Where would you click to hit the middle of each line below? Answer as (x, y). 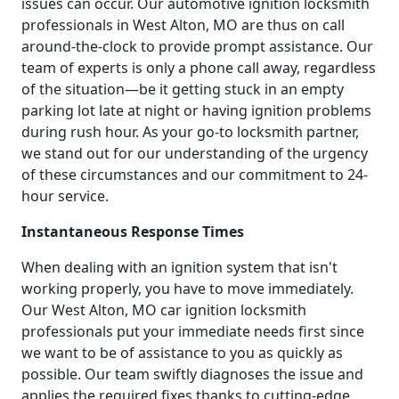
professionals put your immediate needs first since (193, 331)
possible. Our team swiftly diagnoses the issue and (192, 374)
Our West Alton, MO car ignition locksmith (164, 309)
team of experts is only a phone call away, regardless (199, 67)
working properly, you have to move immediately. (187, 288)
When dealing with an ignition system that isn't (179, 267)
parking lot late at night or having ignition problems (196, 110)
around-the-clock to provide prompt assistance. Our (197, 46)
